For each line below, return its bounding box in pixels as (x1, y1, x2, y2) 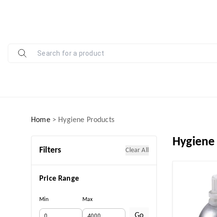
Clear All (125, 147, 149, 154)
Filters (39, 146, 62, 155)
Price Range (39, 175, 79, 183)
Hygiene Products (58, 116, 114, 124)
